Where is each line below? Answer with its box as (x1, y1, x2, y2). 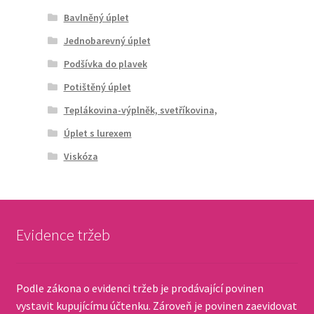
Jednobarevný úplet (63, 34, 151, 47)
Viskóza (63, 149, 98, 163)
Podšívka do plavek (63, 57, 147, 70)
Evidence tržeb (15, 224, 110, 245)
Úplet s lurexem (63, 126, 132, 139)
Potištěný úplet (63, 80, 131, 93)
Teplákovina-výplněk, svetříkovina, (63, 103, 217, 116)
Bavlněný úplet (63, 11, 129, 24)
